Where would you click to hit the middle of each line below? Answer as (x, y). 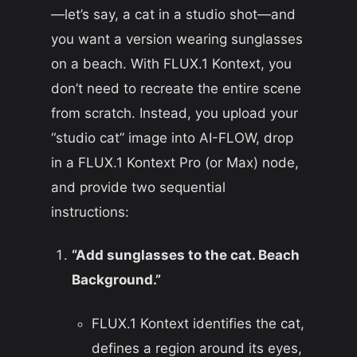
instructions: (90, 212)
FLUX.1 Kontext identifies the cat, (198, 324)
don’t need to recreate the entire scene (176, 88)
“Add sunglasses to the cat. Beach (185, 255)
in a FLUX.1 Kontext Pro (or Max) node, (175, 162)
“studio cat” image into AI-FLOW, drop (172, 137)
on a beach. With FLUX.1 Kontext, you (171, 63)
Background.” (116, 280)
